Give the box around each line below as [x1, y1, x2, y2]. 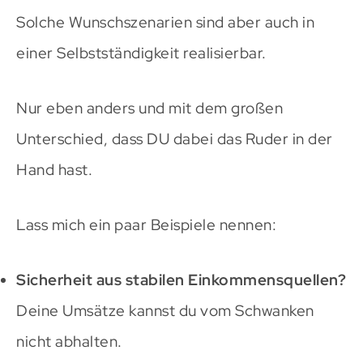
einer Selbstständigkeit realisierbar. [16, 42, 267, 63]
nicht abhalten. [16, 331, 122, 352]
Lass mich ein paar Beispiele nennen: [16, 214, 276, 235]
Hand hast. [16, 159, 92, 180]
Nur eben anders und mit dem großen [16, 97, 283, 118]
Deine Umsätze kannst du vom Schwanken [16, 300, 314, 321]
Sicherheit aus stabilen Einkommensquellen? [16, 269, 346, 290]
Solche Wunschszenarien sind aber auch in [16, 11, 314, 32]
